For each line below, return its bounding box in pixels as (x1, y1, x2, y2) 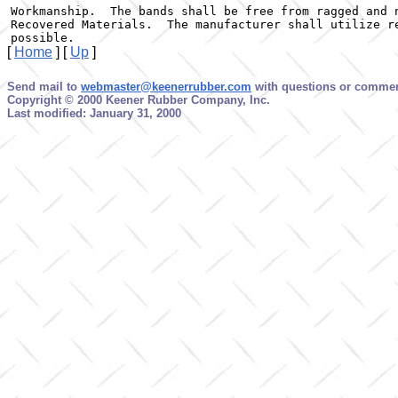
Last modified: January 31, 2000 (7, 107, 181, 121)
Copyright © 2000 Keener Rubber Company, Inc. (7, 93, 270, 107)
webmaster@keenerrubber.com (81, 80, 251, 94)
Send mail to (7, 80, 81, 94)
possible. (11, 31, 75, 44)
